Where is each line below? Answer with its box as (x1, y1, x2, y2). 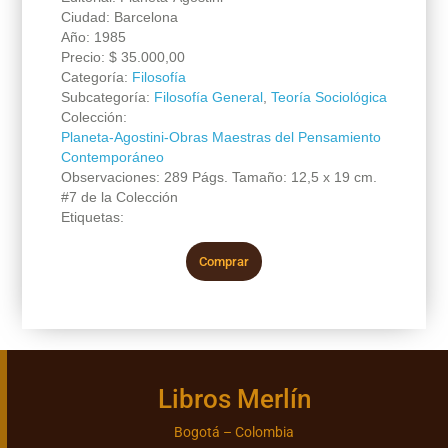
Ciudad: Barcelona (60, 8, 178, 25)
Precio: (60, 48, 109, 65)
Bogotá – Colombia (174, 423, 295, 440)
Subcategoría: (60, 88, 154, 105)
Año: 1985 (60, 28, 126, 45)
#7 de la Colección (60, 188, 178, 205)
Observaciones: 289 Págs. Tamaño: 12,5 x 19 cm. (60, 168, 377, 185)
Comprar (199, 253, 249, 269)
